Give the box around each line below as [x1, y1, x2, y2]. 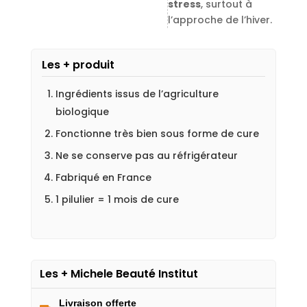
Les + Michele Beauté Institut [39, 266, 198, 282]
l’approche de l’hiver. [167, 13, 272, 27]
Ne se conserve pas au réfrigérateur [55, 149, 238, 163]
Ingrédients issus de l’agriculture [55, 87, 219, 101]
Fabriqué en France [55, 171, 151, 185]
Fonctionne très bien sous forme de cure [55, 127, 259, 141]
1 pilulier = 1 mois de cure [55, 193, 179, 207]
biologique [55, 105, 109, 119]
